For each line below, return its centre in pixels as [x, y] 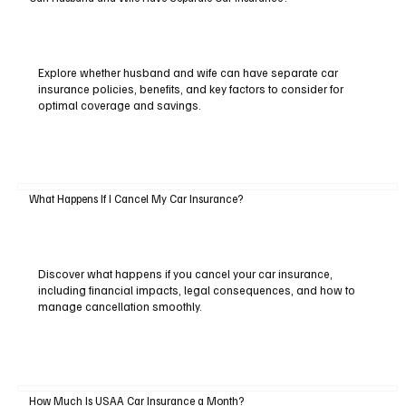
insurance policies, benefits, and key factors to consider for [190, 88]
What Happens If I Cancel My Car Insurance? [135, 199]
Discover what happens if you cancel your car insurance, [185, 274]
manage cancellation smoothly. [120, 307]
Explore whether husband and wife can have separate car [188, 72]
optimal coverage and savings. [119, 105]
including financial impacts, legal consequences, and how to [196, 290]
